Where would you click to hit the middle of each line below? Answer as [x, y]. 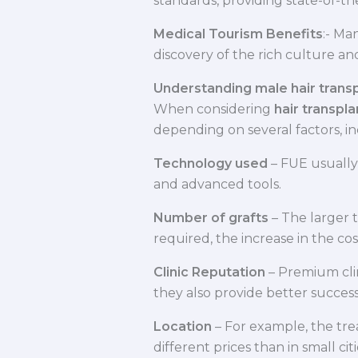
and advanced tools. [217, 185]
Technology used [211, 164]
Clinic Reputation [209, 272]
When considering [214, 109]
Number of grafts [211, 218]
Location [183, 327]
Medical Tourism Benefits [238, 34]
